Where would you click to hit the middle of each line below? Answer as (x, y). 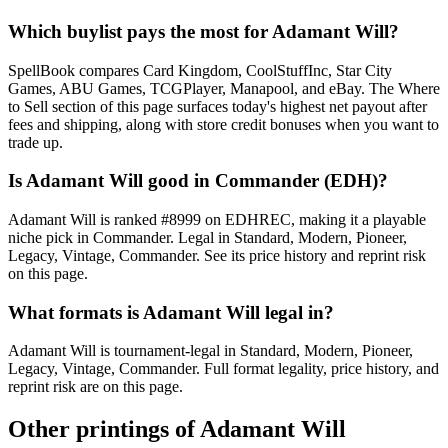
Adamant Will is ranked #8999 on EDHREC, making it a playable (217, 220)
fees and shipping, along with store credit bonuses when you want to (223, 124)
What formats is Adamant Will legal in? (171, 312)
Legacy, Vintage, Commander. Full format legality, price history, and (223, 369)
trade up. (35, 142)
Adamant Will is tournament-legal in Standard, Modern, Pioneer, (210, 351)
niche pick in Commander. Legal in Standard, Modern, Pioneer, (207, 238)
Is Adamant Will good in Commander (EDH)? (198, 181)
